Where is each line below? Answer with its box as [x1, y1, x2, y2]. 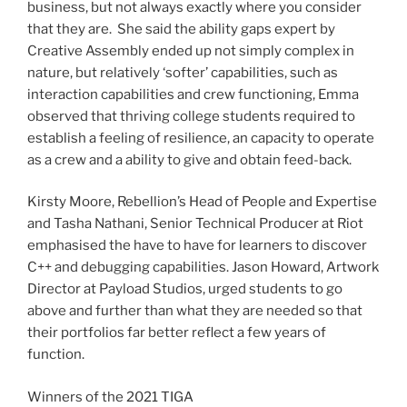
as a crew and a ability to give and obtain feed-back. [27, 151, 352, 168]
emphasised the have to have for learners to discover [27, 237, 367, 254]
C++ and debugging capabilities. [27, 259, 232, 276]
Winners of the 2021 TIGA [27, 388, 194, 405]
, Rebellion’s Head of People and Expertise [112, 194, 377, 211]
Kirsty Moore [27, 194, 112, 211]
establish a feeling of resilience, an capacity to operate [27, 129, 374, 146]
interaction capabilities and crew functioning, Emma [27, 85, 359, 103]
